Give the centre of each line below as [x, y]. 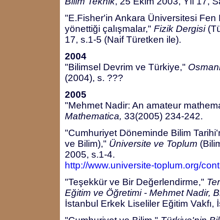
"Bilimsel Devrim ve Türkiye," [126, 67]
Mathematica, [93, 116]
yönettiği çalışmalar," [109, 29]
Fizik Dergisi [179, 29]
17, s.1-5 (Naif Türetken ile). [123, 40]
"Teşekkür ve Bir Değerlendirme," [136, 182]
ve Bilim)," [87, 144]
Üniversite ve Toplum [153, 144]
